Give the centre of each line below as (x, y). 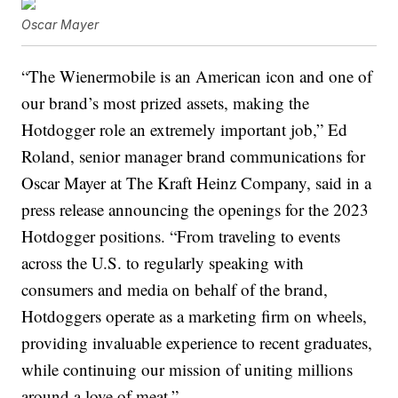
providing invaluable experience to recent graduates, (197, 343)
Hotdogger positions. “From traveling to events (181, 236)
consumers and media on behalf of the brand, (175, 290)
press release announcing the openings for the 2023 (195, 210)
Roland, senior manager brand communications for (194, 156)
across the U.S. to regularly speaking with (163, 263)
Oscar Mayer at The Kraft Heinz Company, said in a (197, 183)
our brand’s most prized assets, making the (166, 103)
